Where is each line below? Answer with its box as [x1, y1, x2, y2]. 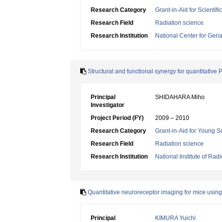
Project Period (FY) [91, 114, 144, 121]
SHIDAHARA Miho [155, 94, 205, 101]
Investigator [91, 102, 124, 109]
